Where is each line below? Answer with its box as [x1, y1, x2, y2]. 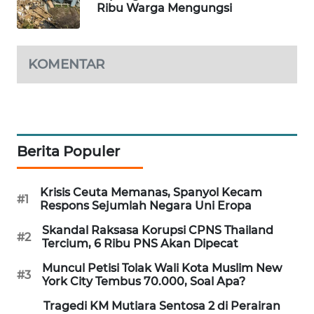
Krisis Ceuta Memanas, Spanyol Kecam [40, 186, 262, 200]
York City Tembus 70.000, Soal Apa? [42, 275, 245, 289]
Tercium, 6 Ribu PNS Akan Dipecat [42, 237, 238, 251]
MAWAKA [28, 18, 67, 30]
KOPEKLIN [28, 285, 72, 297]
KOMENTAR [28, 56, 104, 73]
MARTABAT [28, 69, 73, 82]
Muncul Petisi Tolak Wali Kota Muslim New [42, 261, 282, 275]
